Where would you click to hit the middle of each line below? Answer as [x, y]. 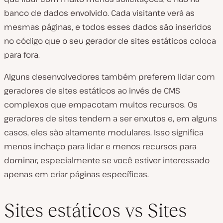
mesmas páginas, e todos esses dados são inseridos [108, 27]
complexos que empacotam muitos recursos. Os [101, 104]
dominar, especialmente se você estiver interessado [107, 160]
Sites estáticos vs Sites [95, 211]
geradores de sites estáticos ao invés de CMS [92, 90]
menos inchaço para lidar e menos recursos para [100, 146]
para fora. [22, 55]
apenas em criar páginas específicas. [76, 174]
